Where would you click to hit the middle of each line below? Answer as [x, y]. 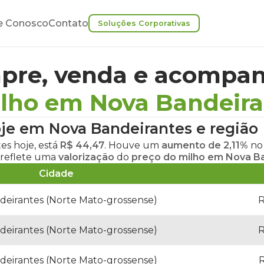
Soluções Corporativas [144, 23]
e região [225, 128]
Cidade [56, 174]
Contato [68, 23]
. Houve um [133, 145]
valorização [86, 157]
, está [47, 145]
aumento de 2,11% [205, 145]
